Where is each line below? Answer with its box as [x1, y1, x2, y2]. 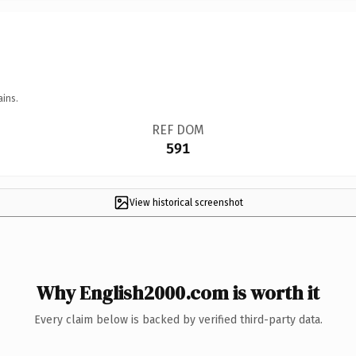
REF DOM [151, 122, 204, 137]
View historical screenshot [129, 196, 243, 208]
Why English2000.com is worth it [37, 279, 319, 306]
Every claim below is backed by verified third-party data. [33, 312, 323, 327]
